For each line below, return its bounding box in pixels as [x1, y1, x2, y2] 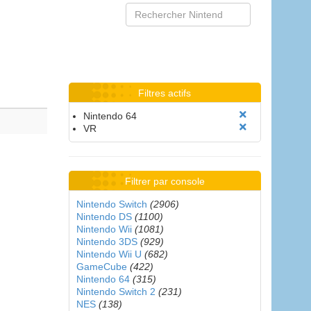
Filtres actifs [138, 87, 192, 99]
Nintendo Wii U [76, 249, 142, 260]
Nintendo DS [76, 211, 132, 222]
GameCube [76, 261, 127, 272]
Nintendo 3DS [76, 236, 137, 247]
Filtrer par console [124, 176, 205, 187]
